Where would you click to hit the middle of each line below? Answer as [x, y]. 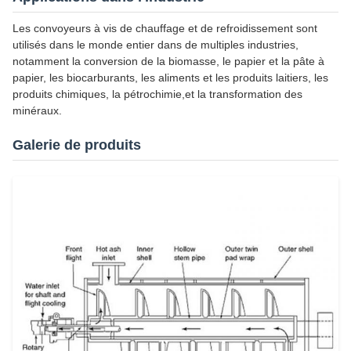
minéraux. [37, 110]
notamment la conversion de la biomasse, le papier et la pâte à [168, 61]
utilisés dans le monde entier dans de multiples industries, [156, 45]
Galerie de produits [77, 145]
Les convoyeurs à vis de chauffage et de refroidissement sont [165, 28]
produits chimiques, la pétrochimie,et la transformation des [157, 94]
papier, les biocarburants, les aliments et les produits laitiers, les [170, 78]
